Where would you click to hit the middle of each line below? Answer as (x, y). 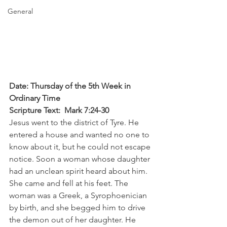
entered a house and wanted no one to (80, 135)
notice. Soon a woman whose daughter (81, 159)
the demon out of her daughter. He (73, 220)
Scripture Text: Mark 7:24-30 (59, 110)
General (20, 11)
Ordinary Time (35, 98)
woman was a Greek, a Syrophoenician (79, 196)
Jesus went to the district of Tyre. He (75, 123)
